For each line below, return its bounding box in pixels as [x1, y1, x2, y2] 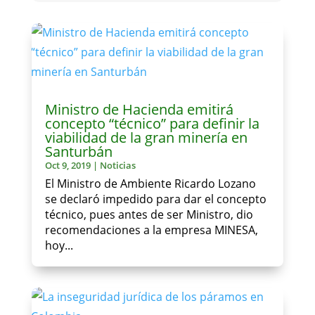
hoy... [44, 238, 73, 254]
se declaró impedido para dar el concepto [44, 191, 266, 207]
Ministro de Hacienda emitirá [44, 100, 233, 120]
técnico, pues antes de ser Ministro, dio [44, 207, 253, 223]
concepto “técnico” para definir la [44, 114, 259, 134]
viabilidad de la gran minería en [44, 128, 247, 148]
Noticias [99, 159, 136, 172]
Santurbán [44, 142, 112, 162]
